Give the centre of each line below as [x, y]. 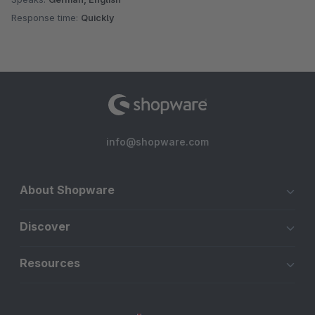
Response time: [46, 17]
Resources [50, 263]
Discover [45, 226]
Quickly [98, 17]
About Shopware [67, 190]
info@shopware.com [157, 142]
